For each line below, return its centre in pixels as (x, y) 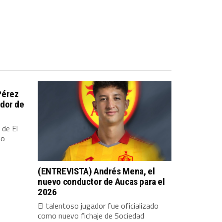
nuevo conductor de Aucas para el (101, 181)
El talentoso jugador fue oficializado (98, 205)
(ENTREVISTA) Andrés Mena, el (96, 171)
